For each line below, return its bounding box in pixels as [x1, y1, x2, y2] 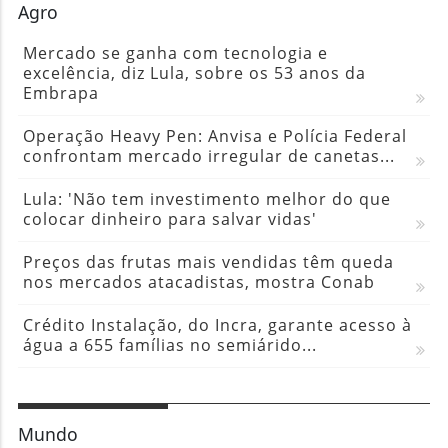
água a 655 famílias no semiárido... [22, 333, 317, 356]
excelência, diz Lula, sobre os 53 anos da [22, 61, 366, 84]
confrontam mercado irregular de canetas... [22, 144, 395, 167]
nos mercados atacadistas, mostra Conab [22, 270, 375, 293]
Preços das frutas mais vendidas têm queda [22, 250, 394, 273]
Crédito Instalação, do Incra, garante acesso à [22, 313, 412, 336]
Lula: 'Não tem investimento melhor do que [22, 187, 391, 210]
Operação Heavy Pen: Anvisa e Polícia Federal [22, 124, 407, 147]
